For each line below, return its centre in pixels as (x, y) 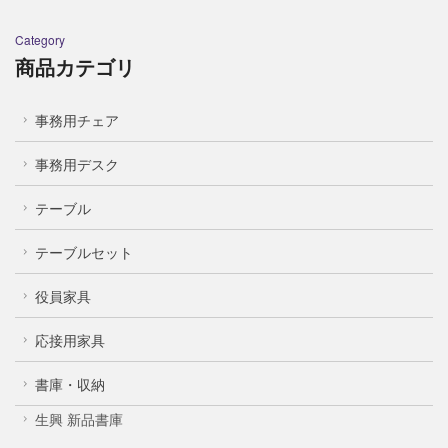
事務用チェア (77, 120)
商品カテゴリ (75, 67)
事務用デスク (77, 164)
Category (40, 40)
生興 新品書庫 (79, 419)
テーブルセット (84, 252)
